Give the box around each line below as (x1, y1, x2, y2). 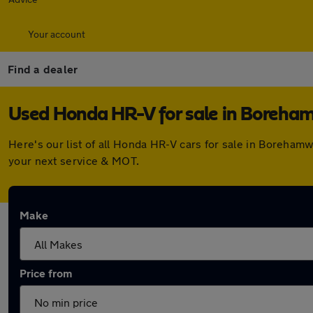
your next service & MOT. (8, 154, 140, 167)
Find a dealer (8, 62, 78, 75)
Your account (28, 28, 85, 40)
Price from (20, 266, 72, 279)
